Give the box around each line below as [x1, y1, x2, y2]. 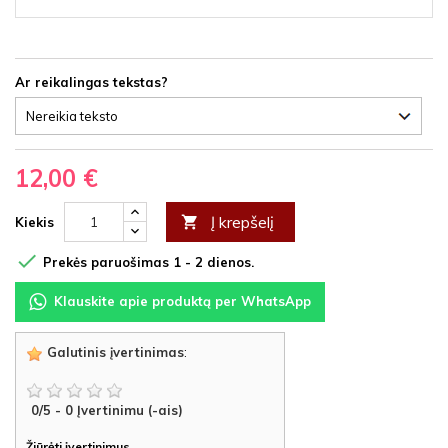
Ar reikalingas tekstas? [15, 74, 168, 90]
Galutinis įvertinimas [43, 344, 184, 360]
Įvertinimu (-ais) [77, 402, 183, 419]
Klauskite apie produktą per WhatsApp [54, 293, 311, 309]
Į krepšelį [211, 212, 274, 232]
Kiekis [15, 214, 54, 230]
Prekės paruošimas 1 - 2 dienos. [39, 254, 254, 271]
